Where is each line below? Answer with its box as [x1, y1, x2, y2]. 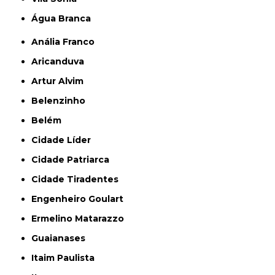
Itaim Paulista [34, 252, 95, 264]
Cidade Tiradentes [38, 174, 119, 185]
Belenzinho [38, 95, 86, 107]
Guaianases [38, 233, 86, 244]
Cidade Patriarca [38, 154, 110, 166]
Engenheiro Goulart [37, 193, 124, 205]
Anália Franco [38, 36, 95, 48]
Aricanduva [38, 56, 85, 68]
